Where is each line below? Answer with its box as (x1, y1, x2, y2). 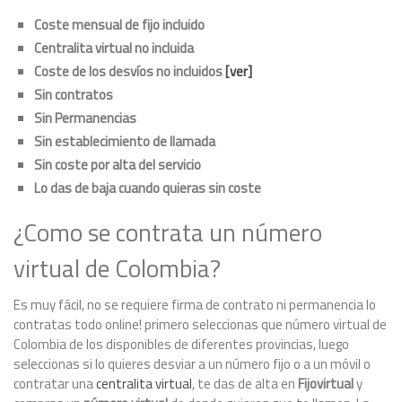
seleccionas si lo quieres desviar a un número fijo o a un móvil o (13, 353, 371, 374)
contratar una (13, 372, 96, 394)
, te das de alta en (192, 372, 298, 394)
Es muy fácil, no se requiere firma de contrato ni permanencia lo (13, 293, 376, 315)
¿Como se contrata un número (13, 213, 322, 250)
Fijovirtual (298, 372, 354, 394)
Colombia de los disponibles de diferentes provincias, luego (13, 333, 349, 354)
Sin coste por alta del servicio (33, 153, 201, 175)
